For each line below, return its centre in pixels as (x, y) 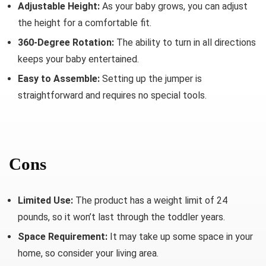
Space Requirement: (63, 237)
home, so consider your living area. (88, 253)
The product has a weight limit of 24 (150, 200)
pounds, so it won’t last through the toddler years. (121, 217)
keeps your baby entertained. (78, 59)
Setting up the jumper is (151, 79)
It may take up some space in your (180, 237)
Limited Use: (45, 200)
